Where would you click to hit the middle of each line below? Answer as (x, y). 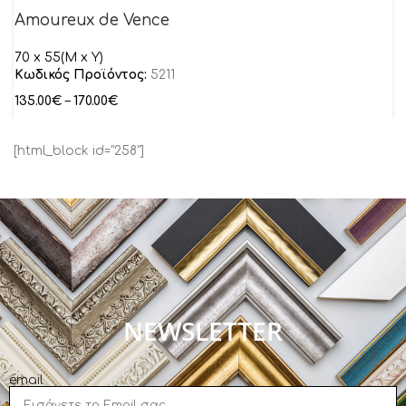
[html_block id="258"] (79, 151)
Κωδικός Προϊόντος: (82, 75)
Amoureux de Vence (92, 20)
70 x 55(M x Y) (59, 58)
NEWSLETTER (203, 330)
